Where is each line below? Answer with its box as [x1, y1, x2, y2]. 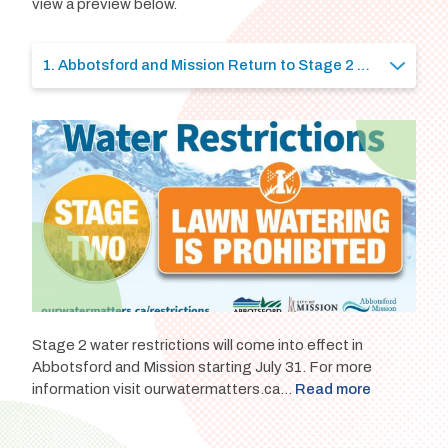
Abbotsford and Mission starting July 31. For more [31, 359, 372, 376]
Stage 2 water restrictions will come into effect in [31, 337, 363, 354]
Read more [294, 381, 371, 398]
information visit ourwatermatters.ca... [31, 381, 295, 398]
